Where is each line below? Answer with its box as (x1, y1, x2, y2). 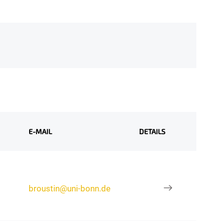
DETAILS (139, 127, 166, 136)
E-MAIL (29, 127, 52, 136)
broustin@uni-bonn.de (29, 183, 111, 193)
